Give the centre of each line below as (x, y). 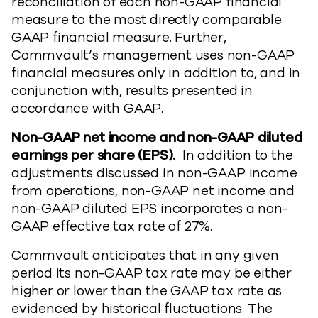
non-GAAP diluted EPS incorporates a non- (150, 209)
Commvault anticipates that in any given (145, 256)
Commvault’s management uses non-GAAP (153, 55)
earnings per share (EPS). (94, 155)
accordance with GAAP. (88, 109)
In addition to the (237, 155)
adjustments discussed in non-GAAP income (154, 173)
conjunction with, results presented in (132, 91)
